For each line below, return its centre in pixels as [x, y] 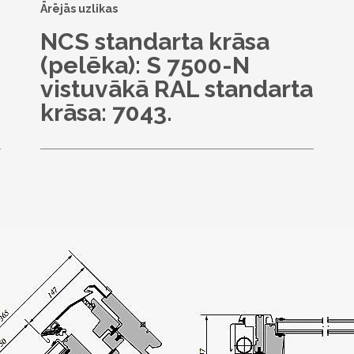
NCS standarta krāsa [154, 42]
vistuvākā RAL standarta [176, 89]
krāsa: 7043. [106, 113]
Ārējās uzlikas [79, 9]
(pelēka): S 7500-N [145, 66]
